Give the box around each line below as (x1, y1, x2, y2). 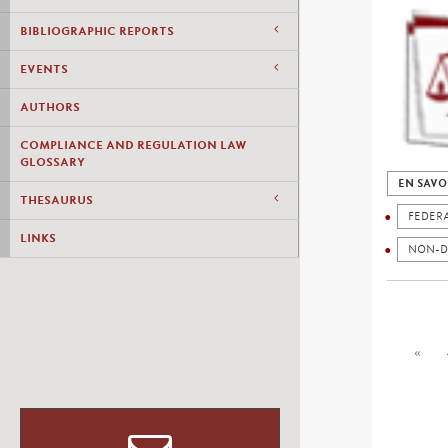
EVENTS (20, 62, 68, 76)
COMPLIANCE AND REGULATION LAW (20, 138, 247, 152)
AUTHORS (20, 100, 80, 114)
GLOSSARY (20, 155, 85, 169)
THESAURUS (20, 193, 93, 207)
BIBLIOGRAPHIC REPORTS (20, 24, 174, 38)
